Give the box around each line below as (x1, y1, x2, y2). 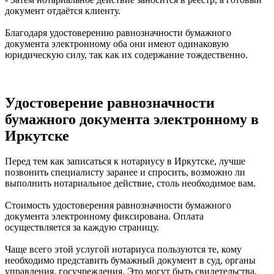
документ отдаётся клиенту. (5, 5, 120, 16)
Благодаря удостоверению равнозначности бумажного (5, 27, 231, 38)
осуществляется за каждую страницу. (5, 222, 159, 233)
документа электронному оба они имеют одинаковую (5, 38, 229, 49)
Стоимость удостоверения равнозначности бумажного (5, 200, 231, 211)
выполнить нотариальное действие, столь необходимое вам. (5, 178, 256, 189)
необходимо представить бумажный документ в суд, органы (5, 255, 256, 266)
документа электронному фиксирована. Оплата (5, 211, 204, 222)
